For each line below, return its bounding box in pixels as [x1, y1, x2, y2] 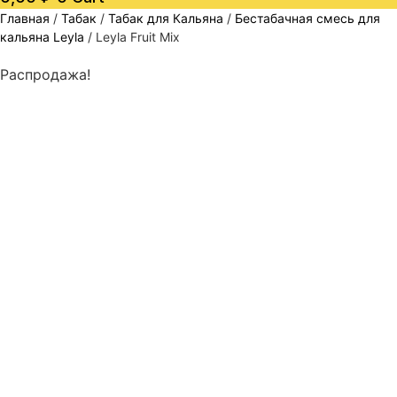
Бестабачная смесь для [235, 11, 380, 27]
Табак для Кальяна [108, 11, 223, 27]
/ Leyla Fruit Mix [84, 29, 180, 45]
